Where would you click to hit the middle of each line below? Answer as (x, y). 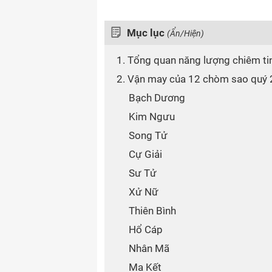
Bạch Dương (157, 98)
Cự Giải (145, 154)
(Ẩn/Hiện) (185, 33)
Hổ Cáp (146, 229)
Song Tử (148, 135)
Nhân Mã (149, 248)
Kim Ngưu (152, 117)
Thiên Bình (152, 211)
